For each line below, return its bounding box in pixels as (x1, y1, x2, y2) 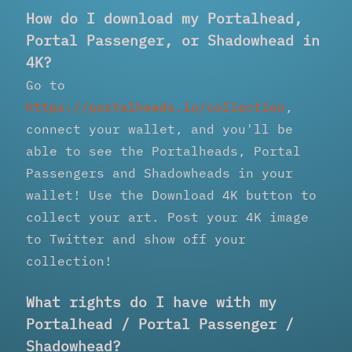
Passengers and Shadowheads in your (26, 164, 293, 181)
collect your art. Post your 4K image (26, 208, 309, 225)
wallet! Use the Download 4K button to (26, 186, 317, 203)
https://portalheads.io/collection (26, 98, 285, 115)
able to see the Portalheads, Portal (26, 142, 301, 159)
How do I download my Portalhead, (26, 9, 302, 27)
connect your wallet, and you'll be (26, 120, 293, 137)
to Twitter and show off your (26, 230, 246, 247)
